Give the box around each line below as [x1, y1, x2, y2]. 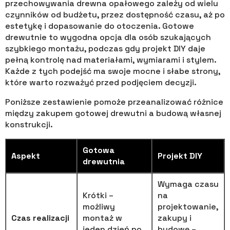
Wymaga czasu [158, 178, 219, 189]
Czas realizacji [11, 212, 69, 223]
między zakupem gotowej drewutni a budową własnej [5, 107, 221, 119]
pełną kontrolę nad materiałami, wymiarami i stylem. [5, 54, 216, 65]
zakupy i [158, 212, 191, 223]
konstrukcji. [5, 119, 53, 130]
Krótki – [83, 189, 113, 201]
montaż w [83, 212, 122, 223]
